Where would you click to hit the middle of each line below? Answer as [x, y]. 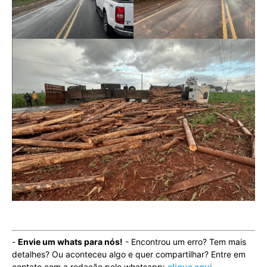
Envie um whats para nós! [70, 241]
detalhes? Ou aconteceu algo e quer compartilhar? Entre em [129, 254]
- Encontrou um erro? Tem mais [184, 241]
